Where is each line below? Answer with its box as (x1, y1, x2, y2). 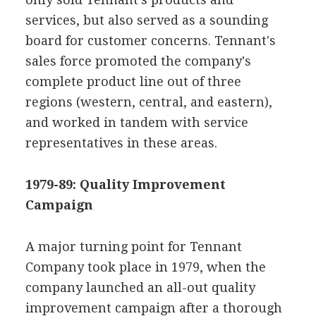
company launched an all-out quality (25, 279, 255, 295)
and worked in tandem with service (25, 114, 248, 130)
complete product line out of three (25, 73, 241, 89)
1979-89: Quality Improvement (25, 176, 226, 192)
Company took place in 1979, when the (25, 259, 266, 274)
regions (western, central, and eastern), (25, 94, 272, 109)
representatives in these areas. (25, 135, 217, 150)
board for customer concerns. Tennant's (25, 32, 276, 48)
